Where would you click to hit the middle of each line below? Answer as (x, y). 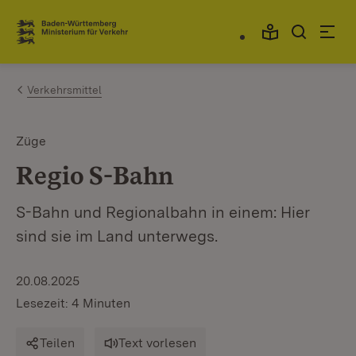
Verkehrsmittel (64, 90)
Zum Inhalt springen (105, 25)
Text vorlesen (157, 343)
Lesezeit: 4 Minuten (73, 303)
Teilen (57, 343)
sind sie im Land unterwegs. (117, 236)
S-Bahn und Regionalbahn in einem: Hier (163, 212)
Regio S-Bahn (95, 175)
